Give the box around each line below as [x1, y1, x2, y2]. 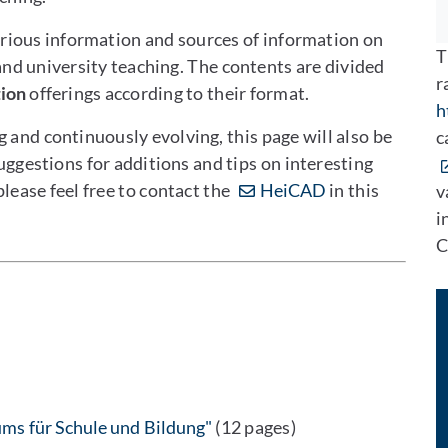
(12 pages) [211, 416, 296, 438]
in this [325, 179, 379, 201]
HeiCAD [259, 179, 326, 201]
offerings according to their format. [25, 82, 310, 104]
